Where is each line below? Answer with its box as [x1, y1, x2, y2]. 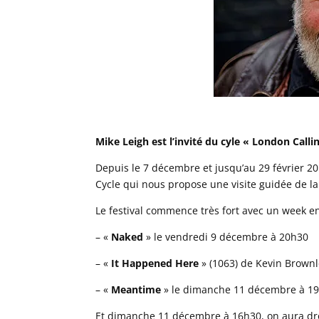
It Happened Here [111, 256, 199, 270]
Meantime [111, 283, 162, 296]
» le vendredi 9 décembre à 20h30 [143, 230, 309, 244]
